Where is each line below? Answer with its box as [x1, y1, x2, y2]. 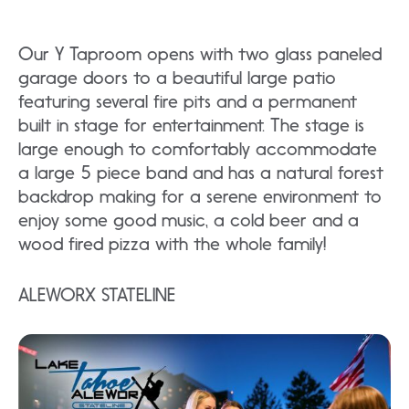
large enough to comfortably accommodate [18, 138, 377, 161]
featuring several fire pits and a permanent [18, 90, 357, 113]
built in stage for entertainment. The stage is [18, 114, 364, 137]
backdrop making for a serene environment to [18, 185, 382, 208]
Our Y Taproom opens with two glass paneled [18, 43, 382, 66]
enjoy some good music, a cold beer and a [18, 209, 359, 232]
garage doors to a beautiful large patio [18, 67, 336, 89]
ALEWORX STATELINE [18, 284, 175, 307]
